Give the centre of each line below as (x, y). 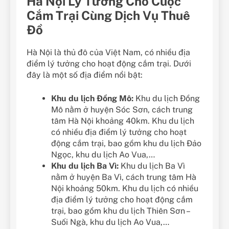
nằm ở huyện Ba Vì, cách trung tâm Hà (124, 177)
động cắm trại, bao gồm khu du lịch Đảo (126, 143)
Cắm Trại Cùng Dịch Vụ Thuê (108, 15)
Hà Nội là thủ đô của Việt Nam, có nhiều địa (108, 52)
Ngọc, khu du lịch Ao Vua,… (103, 154)
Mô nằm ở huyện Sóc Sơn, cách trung (122, 109)
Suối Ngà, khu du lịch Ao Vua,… (110, 222)
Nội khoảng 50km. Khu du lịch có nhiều (125, 188)
